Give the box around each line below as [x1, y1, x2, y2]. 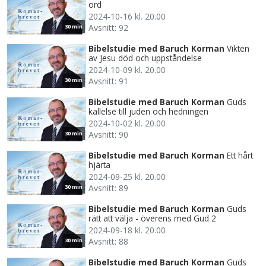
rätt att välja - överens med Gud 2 [88, 213, 216, 224]
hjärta [88, 159, 110, 171]
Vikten [227, 43, 249, 55]
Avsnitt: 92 [88, 22, 128, 34]
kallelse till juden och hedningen [88, 106, 208, 118]
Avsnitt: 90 [88, 129, 128, 141]
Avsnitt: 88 [88, 236, 128, 248]
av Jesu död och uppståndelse [88, 52, 202, 64]
